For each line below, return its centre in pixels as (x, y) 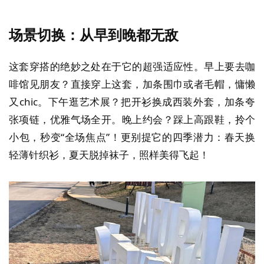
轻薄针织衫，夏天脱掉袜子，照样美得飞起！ (109, 154)
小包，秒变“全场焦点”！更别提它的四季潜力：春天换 (132, 137)
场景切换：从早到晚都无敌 (94, 34)
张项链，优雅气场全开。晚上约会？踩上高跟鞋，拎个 (132, 119)
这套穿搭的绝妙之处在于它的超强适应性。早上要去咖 (132, 66)
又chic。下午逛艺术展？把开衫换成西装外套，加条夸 (132, 101)
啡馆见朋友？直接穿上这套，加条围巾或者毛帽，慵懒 (132, 84)
